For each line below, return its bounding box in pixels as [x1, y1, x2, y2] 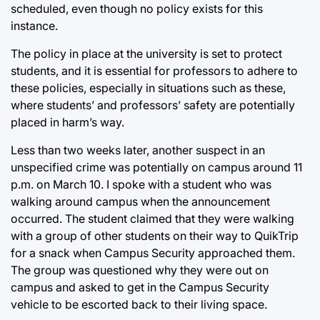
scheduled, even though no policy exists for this [11, 1, 263, 16]
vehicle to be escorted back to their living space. [11, 297, 267, 312]
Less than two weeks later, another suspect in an [11, 143, 265, 158]
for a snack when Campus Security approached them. [11, 246, 295, 261]
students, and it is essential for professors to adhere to [11, 64, 298, 79]
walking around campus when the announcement [11, 194, 270, 209]
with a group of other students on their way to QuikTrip [11, 229, 299, 244]
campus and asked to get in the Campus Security [11, 280, 269, 295]
